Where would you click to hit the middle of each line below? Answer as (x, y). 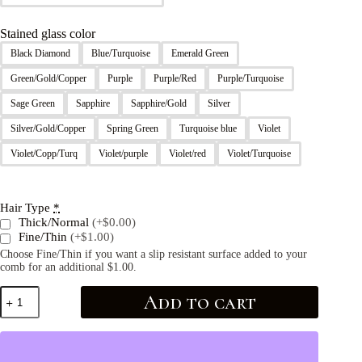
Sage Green (33, 104)
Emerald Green (200, 54)
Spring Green (133, 129)
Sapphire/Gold (159, 104)
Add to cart (200, 303)
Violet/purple (123, 154)
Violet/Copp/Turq (44, 154)
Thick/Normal (55, 223)
